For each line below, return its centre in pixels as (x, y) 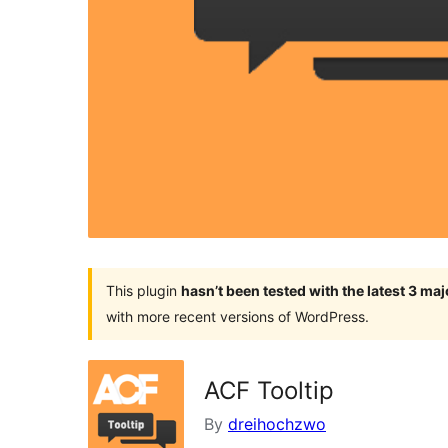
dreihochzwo (277, 423)
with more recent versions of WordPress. (237, 316)
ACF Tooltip (269, 390)
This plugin (143, 290)
